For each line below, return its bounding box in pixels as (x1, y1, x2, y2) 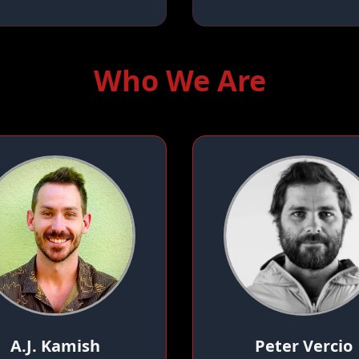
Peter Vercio (255, 334, 353, 357)
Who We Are (93, 60, 266, 100)
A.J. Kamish (10, 334, 100, 357)
